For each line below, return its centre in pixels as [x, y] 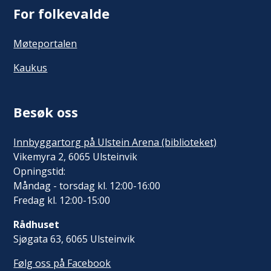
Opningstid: [40, 171]
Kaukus [31, 67]
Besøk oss [46, 112]
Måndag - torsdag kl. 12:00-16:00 [87, 185]
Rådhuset [37, 224]
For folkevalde [62, 13]
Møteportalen [45, 43]
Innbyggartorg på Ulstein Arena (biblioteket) [115, 142]
